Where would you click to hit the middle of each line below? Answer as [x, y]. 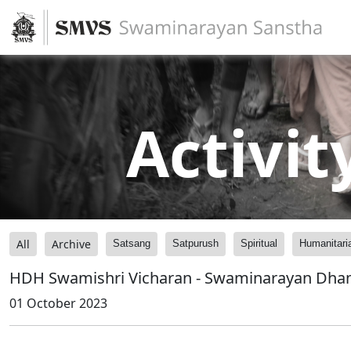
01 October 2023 [58, 303]
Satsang [132, 243]
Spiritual [259, 243]
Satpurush [195, 243]
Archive [71, 244]
